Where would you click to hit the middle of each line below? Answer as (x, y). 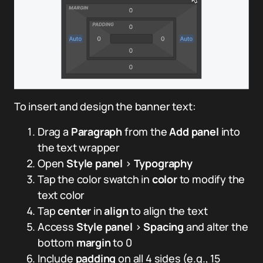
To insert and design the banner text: (105, 107)
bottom (57, 243)
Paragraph (97, 132)
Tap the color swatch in (95, 179)
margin (93, 243)
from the (146, 132)
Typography (163, 163)
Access (57, 227)
